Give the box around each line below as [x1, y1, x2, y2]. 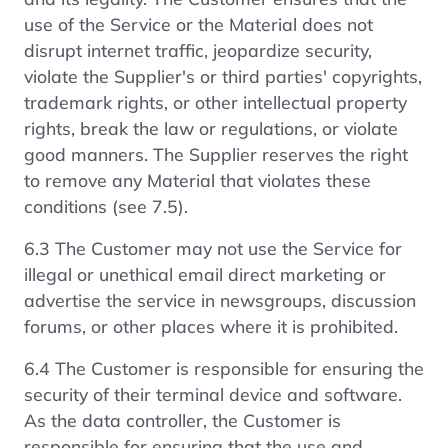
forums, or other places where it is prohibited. [24, 314, 398, 337]
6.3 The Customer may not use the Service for [24, 236, 402, 259]
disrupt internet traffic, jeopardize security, [24, 38, 372, 61]
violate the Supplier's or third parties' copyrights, [24, 64, 422, 87]
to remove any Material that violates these [24, 168, 371, 191]
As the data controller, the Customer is [24, 408, 341, 431]
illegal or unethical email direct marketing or [24, 262, 386, 285]
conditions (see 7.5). [24, 194, 188, 217]
